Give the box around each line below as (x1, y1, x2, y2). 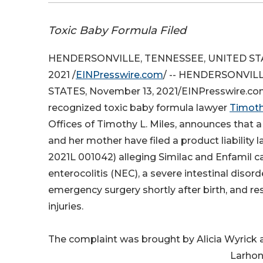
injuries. (48, 201, 83, 213)
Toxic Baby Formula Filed (48, 23, 187, 37)
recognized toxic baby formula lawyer (48, 102, 230, 114)
